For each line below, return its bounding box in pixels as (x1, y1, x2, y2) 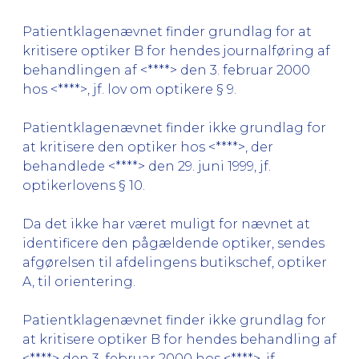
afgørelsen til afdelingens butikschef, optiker (22, 254, 327, 270)
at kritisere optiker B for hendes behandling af (22, 331, 337, 347)
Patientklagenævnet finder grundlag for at (22, 23, 312, 39)
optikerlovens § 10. (22, 177, 145, 193)
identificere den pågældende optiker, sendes (22, 235, 325, 251)
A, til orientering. (22, 273, 135, 289)
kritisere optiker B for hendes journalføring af (22, 42, 330, 58)
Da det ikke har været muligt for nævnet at (22, 216, 310, 232)
